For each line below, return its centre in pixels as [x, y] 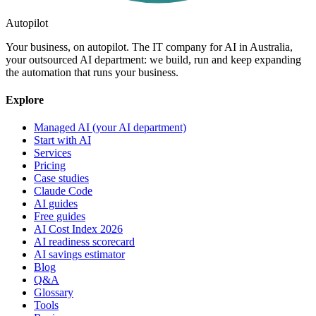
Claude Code [63, 191]
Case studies [61, 178]
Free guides [60, 217]
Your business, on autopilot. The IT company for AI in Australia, [149, 47]
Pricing [50, 166]
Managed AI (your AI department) [110, 128]
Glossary [54, 293]
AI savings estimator [79, 255]
